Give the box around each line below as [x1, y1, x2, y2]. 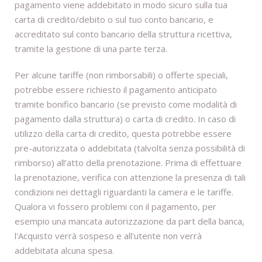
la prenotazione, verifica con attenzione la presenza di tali [15, 171, 246, 184]
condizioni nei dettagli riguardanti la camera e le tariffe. [15, 186, 233, 198]
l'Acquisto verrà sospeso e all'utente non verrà [15, 230, 202, 242]
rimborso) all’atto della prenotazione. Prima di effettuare [15, 157, 242, 169]
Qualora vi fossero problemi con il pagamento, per [15, 201, 216, 213]
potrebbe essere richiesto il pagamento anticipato [15, 84, 217, 96]
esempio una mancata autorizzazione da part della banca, [15, 215, 244, 227]
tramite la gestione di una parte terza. [15, 43, 167, 55]
